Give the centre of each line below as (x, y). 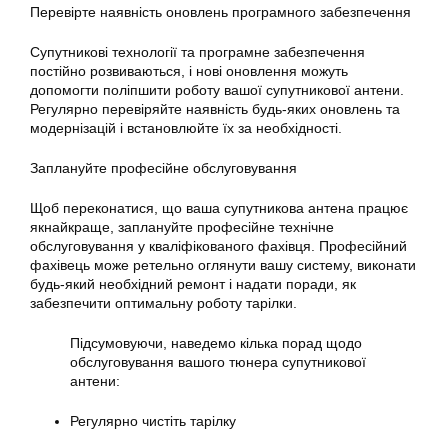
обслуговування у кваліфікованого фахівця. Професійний (218, 245)
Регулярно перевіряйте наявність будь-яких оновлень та (215, 108)
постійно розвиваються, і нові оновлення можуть (189, 70)
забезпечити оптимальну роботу (138, 302)
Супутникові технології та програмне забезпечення (197, 51)
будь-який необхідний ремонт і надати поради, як (193, 283)
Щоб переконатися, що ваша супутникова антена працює (219, 207)
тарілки (269, 302)
